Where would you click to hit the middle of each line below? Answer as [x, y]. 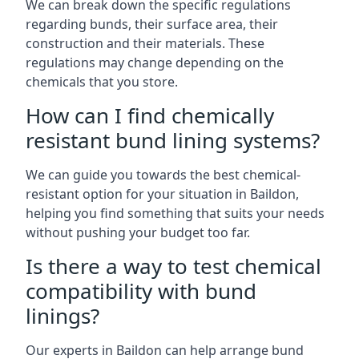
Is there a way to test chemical [173, 266]
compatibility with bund [141, 291]
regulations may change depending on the [155, 63]
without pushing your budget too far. [138, 232]
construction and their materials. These [145, 43]
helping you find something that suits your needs [175, 213]
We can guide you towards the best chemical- [163, 175]
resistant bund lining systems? [173, 140]
